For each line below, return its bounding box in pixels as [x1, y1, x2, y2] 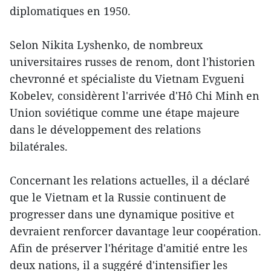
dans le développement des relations [10, 122, 201, 137]
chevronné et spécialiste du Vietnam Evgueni [10, 71, 244, 87]
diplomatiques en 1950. [10, 4, 131, 19]
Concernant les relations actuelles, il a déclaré [10, 173, 250, 188]
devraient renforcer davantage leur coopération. [10, 224, 261, 239]
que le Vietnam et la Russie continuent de [10, 190, 226, 205]
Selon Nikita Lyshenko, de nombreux [10, 38, 203, 53]
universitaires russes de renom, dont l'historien [10, 54, 255, 70]
